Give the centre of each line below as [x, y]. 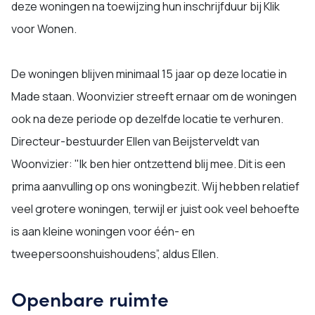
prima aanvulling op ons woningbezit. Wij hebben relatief [155, 186]
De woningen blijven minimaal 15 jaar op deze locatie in [149, 73]
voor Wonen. [44, 28]
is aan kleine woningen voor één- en [103, 231]
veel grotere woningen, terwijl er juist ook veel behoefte [155, 208]
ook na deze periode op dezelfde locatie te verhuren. [147, 118]
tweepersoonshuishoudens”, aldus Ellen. [116, 253]
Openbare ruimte [90, 298]
